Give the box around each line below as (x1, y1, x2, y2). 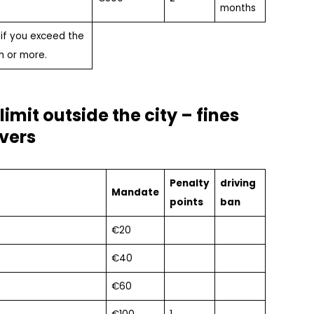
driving (219, 176, 256, 190)
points (169, 195, 203, 209)
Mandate (111, 185, 159, 199)
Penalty (169, 176, 210, 190)
